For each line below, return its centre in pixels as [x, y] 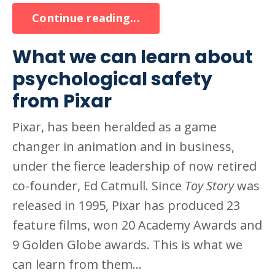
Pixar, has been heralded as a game [114, 126]
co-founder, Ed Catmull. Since [99, 185]
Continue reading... [86, 18]
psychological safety [112, 79]
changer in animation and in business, [123, 146]
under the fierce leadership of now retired [134, 166]
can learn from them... [77, 264]
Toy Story [211, 185]
